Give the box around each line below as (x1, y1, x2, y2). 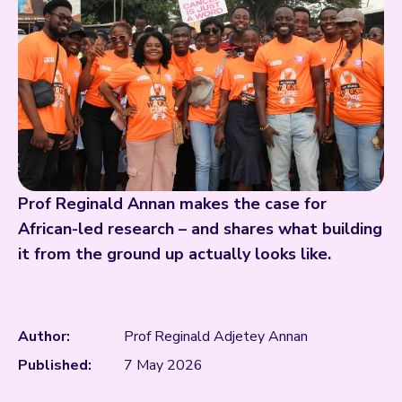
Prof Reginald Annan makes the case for (18, 192, 327, 214)
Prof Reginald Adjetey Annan (124, 326, 308, 346)
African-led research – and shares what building (18, 217, 382, 240)
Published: (18, 354, 92, 375)
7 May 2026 (124, 354, 203, 375)
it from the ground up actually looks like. (18, 242, 331, 265)
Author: (18, 326, 70, 346)
